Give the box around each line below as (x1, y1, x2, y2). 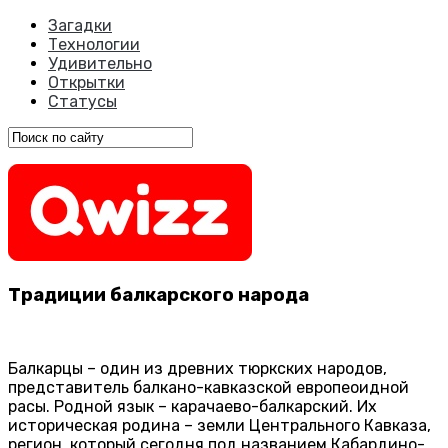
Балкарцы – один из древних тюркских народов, (8, 359, 387, 379)
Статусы (48, 92, 117, 111)
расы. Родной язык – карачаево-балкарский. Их (8, 397, 377, 417)
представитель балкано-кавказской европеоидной (8, 378, 409, 398)
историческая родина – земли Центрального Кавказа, (8, 416, 431, 436)
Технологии (48, 35, 140, 54)
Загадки (48, 16, 112, 35)
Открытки (48, 73, 125, 92)
